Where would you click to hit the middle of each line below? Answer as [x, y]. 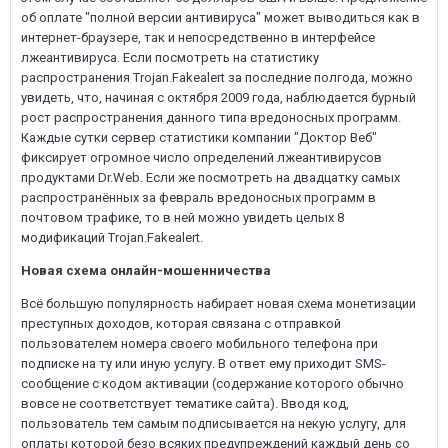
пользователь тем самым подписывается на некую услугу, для [213, 423]
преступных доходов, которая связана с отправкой [181, 323]
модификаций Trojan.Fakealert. [112, 237]
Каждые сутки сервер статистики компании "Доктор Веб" [199, 137]
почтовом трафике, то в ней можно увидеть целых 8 [182, 217]
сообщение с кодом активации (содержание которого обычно [212, 383]
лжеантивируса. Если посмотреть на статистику [170, 57]
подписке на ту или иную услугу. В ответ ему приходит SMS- [203, 363]
